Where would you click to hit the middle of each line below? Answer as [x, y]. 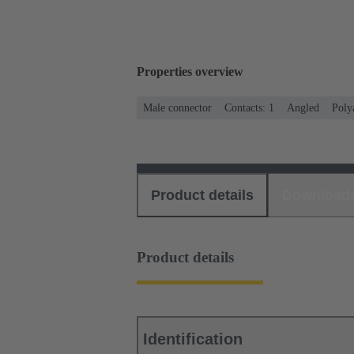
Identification [193, 339]
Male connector [177, 107]
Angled [303, 107]
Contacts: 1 [249, 107]
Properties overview [190, 72]
